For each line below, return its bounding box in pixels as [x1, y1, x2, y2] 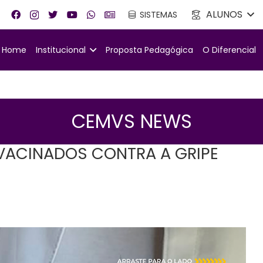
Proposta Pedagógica [106, 44, 194, 56]
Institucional [35, 44, 86, 56]
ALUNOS [206, 8, 243, 21]
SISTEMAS [139, 9, 177, 21]
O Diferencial [203, 44, 257, 56]
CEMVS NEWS [71, 108, 192, 134]
